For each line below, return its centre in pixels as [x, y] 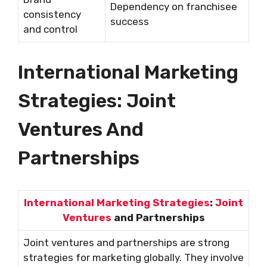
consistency [52, 15]
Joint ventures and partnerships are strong [126, 242]
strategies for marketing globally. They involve [133, 257]
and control [50, 30]
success [130, 22]
